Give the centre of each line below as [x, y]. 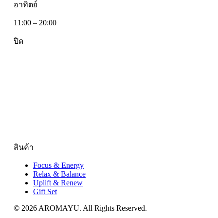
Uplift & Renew [58, 182]
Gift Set [45, 191]
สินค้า [24, 147]
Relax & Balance [59, 174]
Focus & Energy [58, 165]
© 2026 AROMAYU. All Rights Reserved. [80, 208]
